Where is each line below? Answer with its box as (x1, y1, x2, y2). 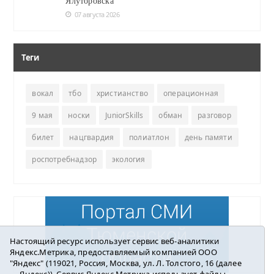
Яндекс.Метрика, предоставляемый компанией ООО (10, 246, 217, 257)
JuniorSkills (105, 109, 144, 120)
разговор (198, 109, 231, 120)
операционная (163, 87, 219, 98)
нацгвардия (69, 131, 114, 143)
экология (112, 154, 146, 165)
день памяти (184, 131, 232, 143)
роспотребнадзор (32, 154, 97, 165)
